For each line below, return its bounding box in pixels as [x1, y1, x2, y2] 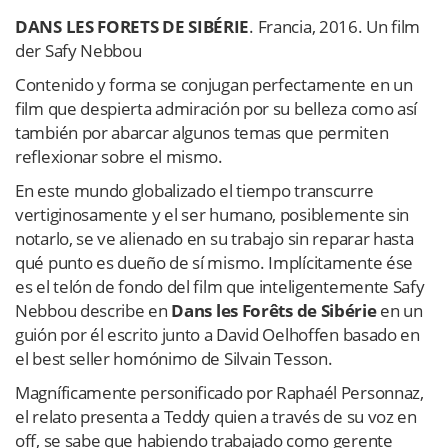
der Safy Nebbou [15, 38, 142, 62]
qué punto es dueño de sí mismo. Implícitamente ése [15, 250, 414, 274]
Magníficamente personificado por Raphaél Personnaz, [15, 380, 424, 404]
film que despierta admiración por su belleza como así [15, 96, 418, 120]
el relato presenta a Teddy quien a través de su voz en [15, 404, 417, 428]
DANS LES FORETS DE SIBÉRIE [15, 14, 250, 38]
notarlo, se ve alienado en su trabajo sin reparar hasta [15, 226, 414, 250]
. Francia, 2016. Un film [249, 14, 421, 38]
